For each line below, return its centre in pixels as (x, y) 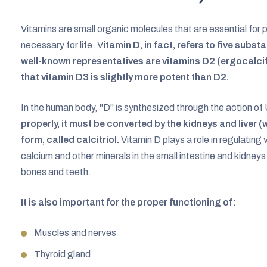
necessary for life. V (62, 45)
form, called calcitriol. (70, 139)
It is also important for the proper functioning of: (128, 202)
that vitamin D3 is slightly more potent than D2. (125, 77)
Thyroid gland (62, 254)
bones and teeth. (56, 172)
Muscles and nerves (75, 232)
